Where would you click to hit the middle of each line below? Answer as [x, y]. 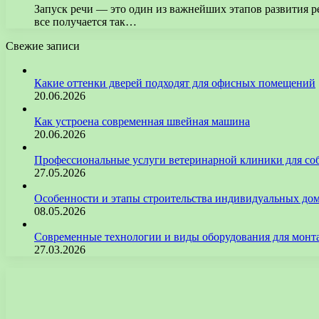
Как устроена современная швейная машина [142, 121]
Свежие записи [43, 46]
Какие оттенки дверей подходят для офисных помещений [175, 83]
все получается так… [85, 21]
